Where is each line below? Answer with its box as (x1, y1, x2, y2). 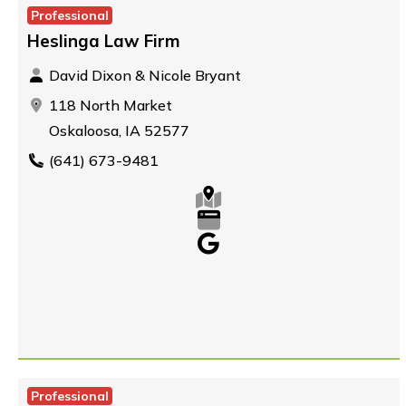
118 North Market (45, 96, 172, 114)
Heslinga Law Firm (27, 30, 180, 52)
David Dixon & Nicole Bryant (45, 66, 241, 84)
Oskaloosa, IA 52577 (45, 121, 189, 140)
